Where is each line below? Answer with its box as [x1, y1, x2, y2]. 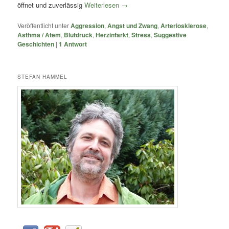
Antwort [62, 39, 87, 49]
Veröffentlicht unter [17, 21, 70, 30]
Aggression [71, 21, 105, 31]
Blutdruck [64, 30, 93, 40]
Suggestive [154, 30, 187, 40]
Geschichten [17, 39, 55, 49]
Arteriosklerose [161, 21, 207, 31]
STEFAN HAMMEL [17, 73, 68, 81]
